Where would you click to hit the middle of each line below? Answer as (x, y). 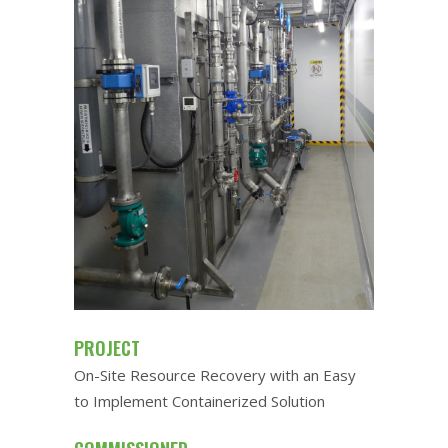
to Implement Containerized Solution (199, 400)
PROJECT (107, 347)
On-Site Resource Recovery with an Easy (215, 374)
